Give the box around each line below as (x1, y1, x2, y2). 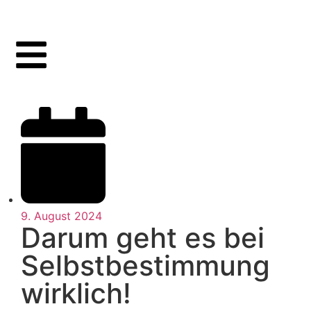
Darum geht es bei (21, 221, 264, 255)
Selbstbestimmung (21, 249, 270, 283)
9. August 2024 (21, 209, 102, 224)
